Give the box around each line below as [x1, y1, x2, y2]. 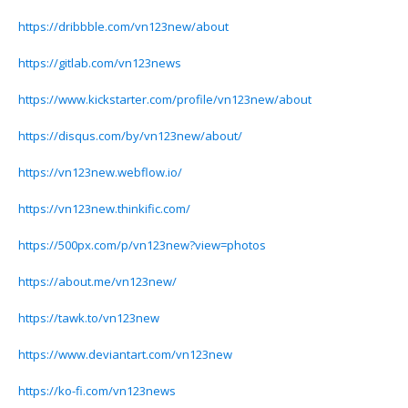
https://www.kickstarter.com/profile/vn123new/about [18, 91, 311, 107]
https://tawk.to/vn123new [18, 310, 159, 326]
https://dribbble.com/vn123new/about [18, 18, 229, 35]
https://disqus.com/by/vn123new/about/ [18, 127, 242, 144]
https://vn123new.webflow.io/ [18, 164, 182, 180]
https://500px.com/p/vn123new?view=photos [18, 237, 266, 253]
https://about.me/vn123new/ [18, 273, 177, 290]
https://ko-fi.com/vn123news [18, 382, 176, 399]
